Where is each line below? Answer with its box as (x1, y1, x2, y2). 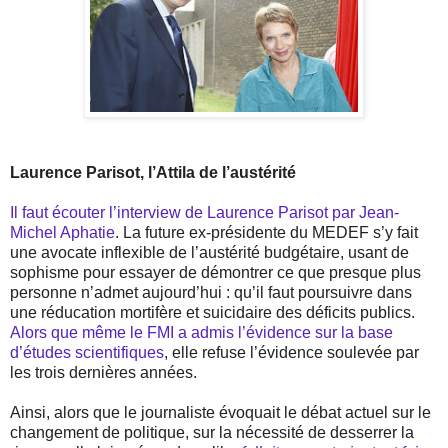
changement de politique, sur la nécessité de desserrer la (10, 424, 414, 442)
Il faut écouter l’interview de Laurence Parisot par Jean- (10, 204, 399, 222)
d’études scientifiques (10, 344, 164, 362)
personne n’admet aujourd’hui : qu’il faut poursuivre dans (10, 284, 412, 302)
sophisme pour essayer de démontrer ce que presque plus (10, 264, 421, 282)
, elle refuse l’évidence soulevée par (164, 344, 419, 362)
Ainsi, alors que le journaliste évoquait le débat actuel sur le (10, 404, 431, 422)
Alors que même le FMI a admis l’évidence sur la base (10, 324, 393, 342)
